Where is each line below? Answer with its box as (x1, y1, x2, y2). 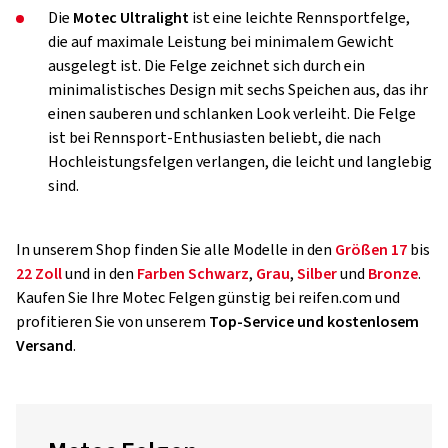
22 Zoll (16, 263, 62, 285)
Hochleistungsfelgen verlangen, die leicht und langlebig (48, 151, 432, 173)
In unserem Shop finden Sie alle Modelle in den (16, 239, 335, 261)
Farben (137, 263, 185, 285)
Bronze (368, 263, 418, 285)
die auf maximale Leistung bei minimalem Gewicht (48, 31, 394, 53)
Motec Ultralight (73, 7, 189, 29)
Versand (16, 335, 73, 357)
